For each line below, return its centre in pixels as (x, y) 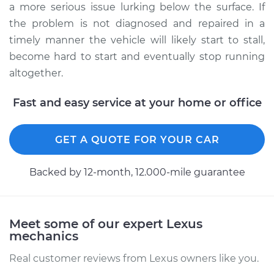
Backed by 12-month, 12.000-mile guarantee (137, 172)
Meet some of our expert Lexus (106, 224)
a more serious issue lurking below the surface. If (137, 7)
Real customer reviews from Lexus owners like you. (134, 258)
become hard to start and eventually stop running (137, 57)
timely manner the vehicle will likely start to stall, (137, 40)
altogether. (36, 73)
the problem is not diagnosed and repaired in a (137, 24)
